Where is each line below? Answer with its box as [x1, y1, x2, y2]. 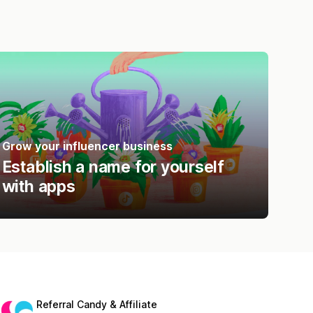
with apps [1, 176, 75, 196]
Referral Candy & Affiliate [36, 298, 157, 310]
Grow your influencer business [1, 138, 173, 153]
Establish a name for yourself [1, 156, 224, 177]
